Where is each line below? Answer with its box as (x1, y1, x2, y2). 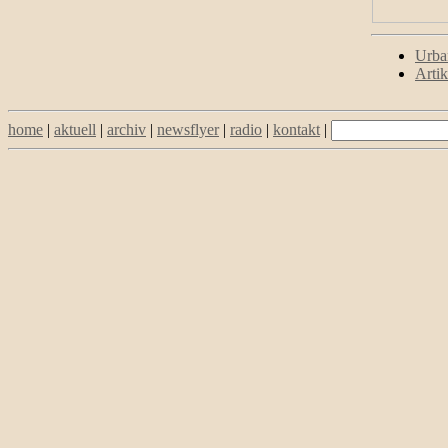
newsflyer (157, 121, 219, 138)
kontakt (273, 121, 320, 138)
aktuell (54, 121, 96, 138)
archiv (107, 121, 146, 138)
